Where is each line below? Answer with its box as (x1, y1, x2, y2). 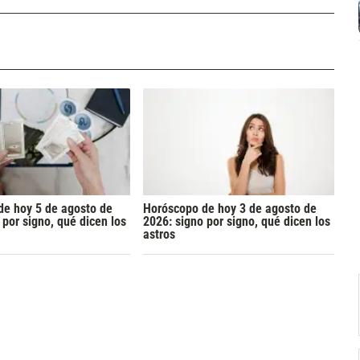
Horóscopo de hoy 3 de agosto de (142, 200, 317, 216)
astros (142, 226, 175, 242)
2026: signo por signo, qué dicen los (142, 213, 330, 229)
